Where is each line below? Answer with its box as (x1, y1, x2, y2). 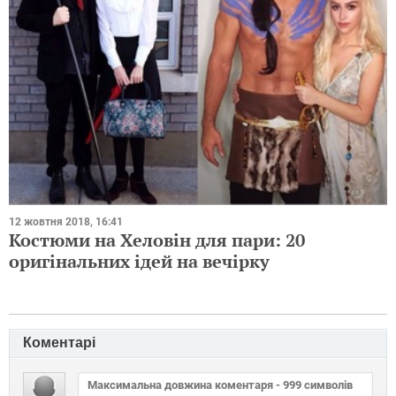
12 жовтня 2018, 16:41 (9, 216, 123, 229)
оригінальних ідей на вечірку (9, 249, 270, 274)
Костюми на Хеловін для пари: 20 (9, 228, 305, 253)
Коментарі (23, 335, 95, 351)
